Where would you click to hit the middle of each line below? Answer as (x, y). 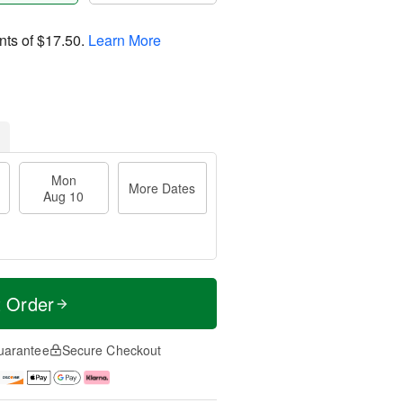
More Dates (162, 188)
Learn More (125, 40)
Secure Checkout (112, 350)
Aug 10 (64, 196)
